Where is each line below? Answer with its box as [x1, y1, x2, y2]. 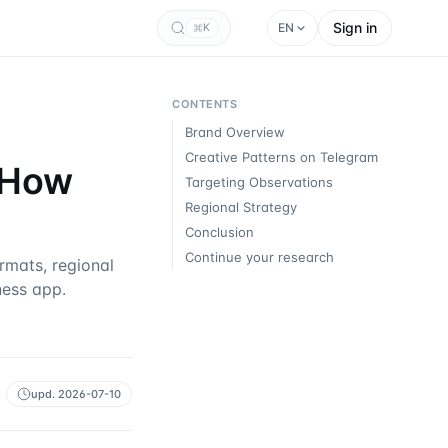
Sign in [333, 19, 377, 36]
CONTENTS [172, 97, 238, 111]
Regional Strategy [185, 199, 297, 215]
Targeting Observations [185, 174, 333, 190]
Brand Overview [185, 124, 285, 140]
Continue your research [185, 249, 334, 265]
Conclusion [185, 224, 254, 240]
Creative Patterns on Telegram [185, 149, 378, 165]
